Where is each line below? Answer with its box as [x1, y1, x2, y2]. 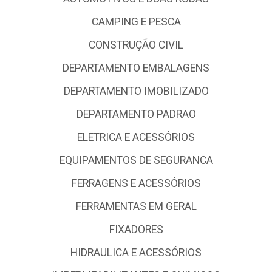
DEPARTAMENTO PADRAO [76, 108, 196, 120]
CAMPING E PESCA [91, 16, 181, 28]
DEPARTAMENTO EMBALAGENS [63, 62, 209, 74]
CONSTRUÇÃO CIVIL [89, 39, 183, 51]
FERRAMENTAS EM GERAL [75, 200, 197, 212]
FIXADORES [109, 223, 163, 236]
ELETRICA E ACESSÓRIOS [77, 131, 195, 143]
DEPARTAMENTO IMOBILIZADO [63, 85, 209, 97]
